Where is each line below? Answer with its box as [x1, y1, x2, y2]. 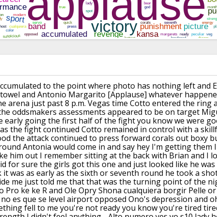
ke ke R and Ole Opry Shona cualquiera [21, 185, 161, 196]
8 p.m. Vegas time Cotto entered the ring [65, 98, 212, 109]
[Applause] [108, 89, 147, 100]
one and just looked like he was [102, 159, 215, 170]
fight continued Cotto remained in [24, 124, 147, 135]
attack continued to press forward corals [27, 133, 174, 144]
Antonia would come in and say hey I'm [23, 141, 163, 153]
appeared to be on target [108, 107, 200, 118]
